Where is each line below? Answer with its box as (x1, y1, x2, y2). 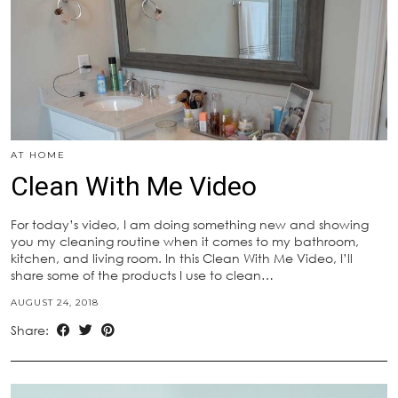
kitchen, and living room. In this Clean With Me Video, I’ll (11, 251, 353, 267)
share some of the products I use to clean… (11, 267, 274, 283)
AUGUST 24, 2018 (11, 297, 99, 309)
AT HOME (11, 149, 66, 162)
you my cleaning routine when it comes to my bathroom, (11, 234, 359, 250)
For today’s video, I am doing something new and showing (11, 217, 369, 233)
